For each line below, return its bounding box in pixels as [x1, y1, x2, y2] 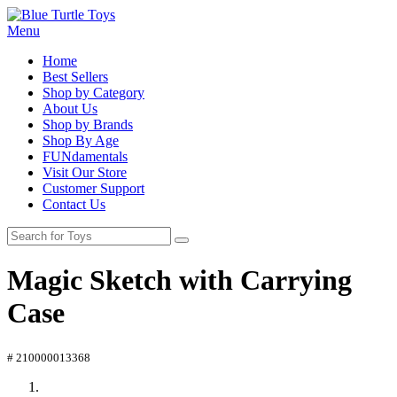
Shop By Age [43, 133, 119, 148]
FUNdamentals [43, 149, 128, 164]
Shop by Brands [43, 117, 133, 132]
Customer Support [43, 181, 144, 196]
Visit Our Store [43, 165, 127, 180]
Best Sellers [43, 69, 108, 84]
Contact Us [43, 197, 105, 212]
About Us [43, 101, 97, 116]
